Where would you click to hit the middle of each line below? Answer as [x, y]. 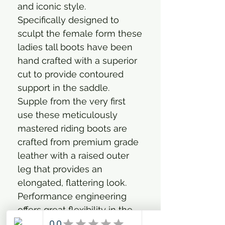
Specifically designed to [68, 20]
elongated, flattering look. [72, 182]
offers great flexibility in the [75, 209]
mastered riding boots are [72, 128]
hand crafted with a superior [77, 60]
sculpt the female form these [80, 33]
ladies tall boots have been [75, 47]
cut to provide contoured [71, 74]
